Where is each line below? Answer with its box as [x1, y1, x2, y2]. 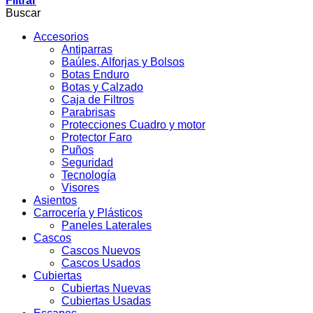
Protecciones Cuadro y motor [61, 119, 205, 131]
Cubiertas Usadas [61, 295, 151, 307]
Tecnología [61, 169, 116, 181]
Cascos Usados [61, 257, 140, 269]
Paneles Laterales [61, 219, 152, 231]
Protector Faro [61, 131, 132, 143]
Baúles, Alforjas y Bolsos [61, 56, 184, 68]
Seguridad [61, 156, 113, 168]
